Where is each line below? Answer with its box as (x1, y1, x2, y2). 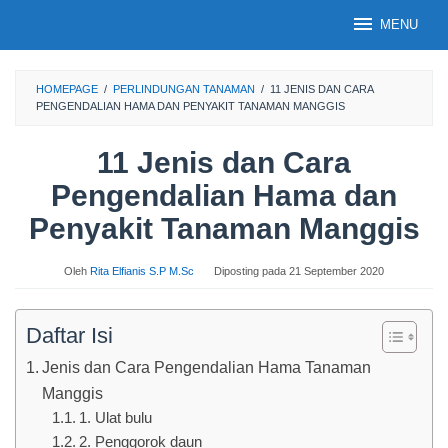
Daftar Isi (26, 323, 113, 348)
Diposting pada (214, 265, 289, 277)
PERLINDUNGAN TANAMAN (113, 83, 255, 95)
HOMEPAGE (36, 83, 98, 95)
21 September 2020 (289, 265, 384, 277)
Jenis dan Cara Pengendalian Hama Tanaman (42, 358, 372, 376)
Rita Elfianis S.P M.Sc (90, 265, 194, 277)
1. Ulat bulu (78, 410, 152, 426)
